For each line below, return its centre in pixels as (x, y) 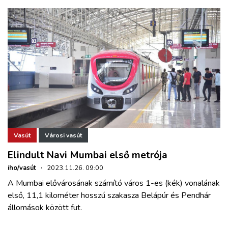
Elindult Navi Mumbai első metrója (88, 155)
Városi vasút (63, 135)
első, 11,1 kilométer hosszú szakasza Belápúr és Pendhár (109, 196)
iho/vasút (22, 168)
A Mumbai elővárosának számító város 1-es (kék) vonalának (114, 183)
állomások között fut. (45, 208)
